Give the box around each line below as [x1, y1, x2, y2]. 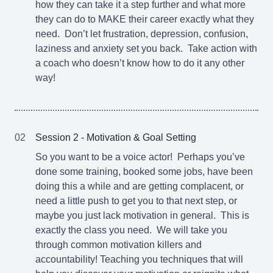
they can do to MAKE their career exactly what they [35, 14, 254, 24]
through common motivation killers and [35, 239, 202, 250]
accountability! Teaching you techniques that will [35, 254, 243, 264]
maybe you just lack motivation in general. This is [35, 210, 249, 221]
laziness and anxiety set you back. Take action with [35, 43, 257, 54]
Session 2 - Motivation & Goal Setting [35, 132, 196, 143]
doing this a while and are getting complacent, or [35, 181, 244, 191]
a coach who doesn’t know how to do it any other [35, 58, 244, 68]
